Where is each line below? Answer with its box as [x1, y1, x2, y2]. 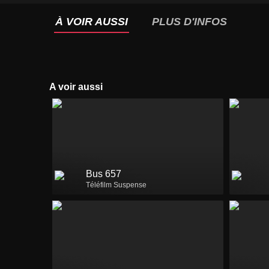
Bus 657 [86, 169, 121, 180]
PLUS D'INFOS [152, 16, 227, 28]
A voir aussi [56, 82, 103, 92]
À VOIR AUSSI [55, 16, 128, 28]
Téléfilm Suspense [86, 181, 147, 190]
